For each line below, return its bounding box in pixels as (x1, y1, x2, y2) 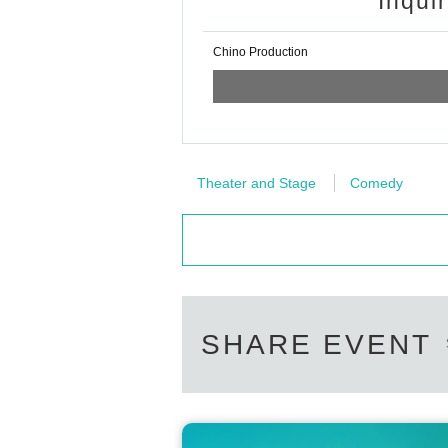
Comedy (350, 175, 403, 192)
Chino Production (213, 45, 308, 60)
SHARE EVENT (201, 329, 432, 361)
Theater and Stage (197, 175, 316, 192)
